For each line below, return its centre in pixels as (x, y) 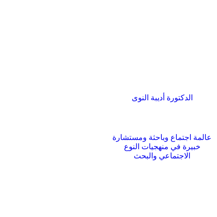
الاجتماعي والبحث (162, 155)
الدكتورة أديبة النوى (162, 97)
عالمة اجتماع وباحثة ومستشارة (162, 137)
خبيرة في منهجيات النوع (162, 146)
